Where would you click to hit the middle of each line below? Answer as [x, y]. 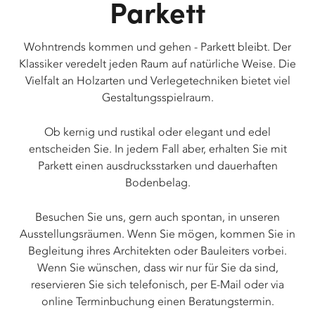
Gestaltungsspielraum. [157, 97]
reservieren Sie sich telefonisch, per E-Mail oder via [157, 284]
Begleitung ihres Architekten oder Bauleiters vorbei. [157, 251]
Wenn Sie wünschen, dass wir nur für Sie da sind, [157, 268]
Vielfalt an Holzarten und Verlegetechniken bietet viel [157, 81]
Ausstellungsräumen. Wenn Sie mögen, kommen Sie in [157, 234]
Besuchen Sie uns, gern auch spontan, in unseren [157, 217]
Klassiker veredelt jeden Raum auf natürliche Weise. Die [157, 64]
